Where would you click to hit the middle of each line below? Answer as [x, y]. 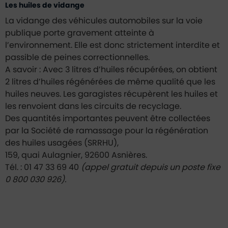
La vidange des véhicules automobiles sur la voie [104, 21]
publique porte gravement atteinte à [80, 33]
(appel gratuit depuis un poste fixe [150, 167]
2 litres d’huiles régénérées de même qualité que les [110, 82]
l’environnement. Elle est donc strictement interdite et [112, 45]
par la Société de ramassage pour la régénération [107, 131]
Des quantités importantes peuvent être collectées [108, 118]
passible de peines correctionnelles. [77, 57]
